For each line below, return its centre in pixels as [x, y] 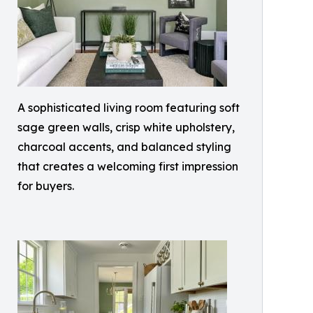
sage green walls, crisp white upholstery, [126, 128]
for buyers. [46, 186]
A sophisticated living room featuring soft [129, 108]
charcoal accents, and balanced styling [124, 147]
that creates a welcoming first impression [128, 167]
